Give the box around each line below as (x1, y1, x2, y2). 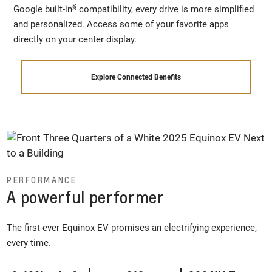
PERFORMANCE (7, 174, 77, 185)
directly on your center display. (13, 33, 137, 45)
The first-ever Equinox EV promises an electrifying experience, (7, 222, 257, 234)
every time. (7, 237, 52, 249)
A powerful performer (7, 186, 165, 207)
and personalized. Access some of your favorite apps (13, 18, 229, 30)
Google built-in (13, 3, 73, 15)
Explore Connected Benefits (91, 73, 181, 82)
